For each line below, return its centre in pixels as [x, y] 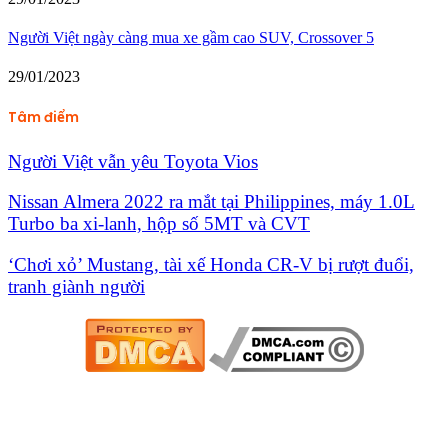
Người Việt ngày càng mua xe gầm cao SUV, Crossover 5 [191, 38]
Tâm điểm [43, 118]
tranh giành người [76, 287]
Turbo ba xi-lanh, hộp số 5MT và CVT [159, 224]
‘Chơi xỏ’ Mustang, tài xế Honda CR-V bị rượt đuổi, [211, 265]
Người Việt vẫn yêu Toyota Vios [133, 161]
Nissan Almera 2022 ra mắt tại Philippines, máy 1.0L [211, 202]
